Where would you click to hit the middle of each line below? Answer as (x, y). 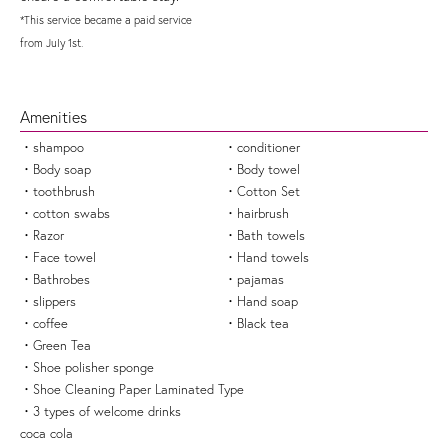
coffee (50, 322)
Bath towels (271, 234)
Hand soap (267, 300)
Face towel (64, 256)
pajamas (260, 278)
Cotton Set (268, 190)
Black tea (263, 322)
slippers (54, 300)
